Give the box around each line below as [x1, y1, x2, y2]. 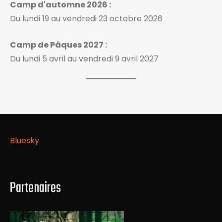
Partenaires [10, 177, 61, 199]
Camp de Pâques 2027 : [10, 39, 107, 51]
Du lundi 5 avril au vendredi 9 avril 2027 [10, 53, 159, 65]
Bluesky [10, 135, 39, 147]
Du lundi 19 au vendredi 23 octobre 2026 [10, 13, 163, 25]
